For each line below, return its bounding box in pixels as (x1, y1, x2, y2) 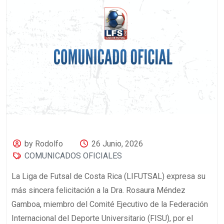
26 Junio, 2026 (91, 139, 143, 149)
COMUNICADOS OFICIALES (24, 151, 122, 161)
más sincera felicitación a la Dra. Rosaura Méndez (11, 185, 185, 195)
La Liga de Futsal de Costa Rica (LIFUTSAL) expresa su (11, 171, 205, 181)
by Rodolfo (24, 139, 63, 149)
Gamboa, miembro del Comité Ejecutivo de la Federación (11, 199, 208, 209)
